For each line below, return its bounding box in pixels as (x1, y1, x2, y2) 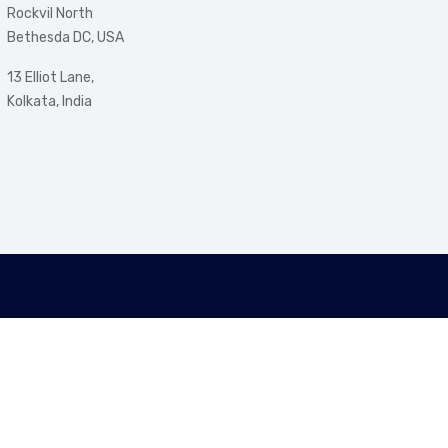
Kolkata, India (6, 93, 92, 110)
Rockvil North (6, 5, 93, 22)
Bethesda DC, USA (6, 29, 124, 46)
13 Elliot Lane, (6, 69, 94, 86)
